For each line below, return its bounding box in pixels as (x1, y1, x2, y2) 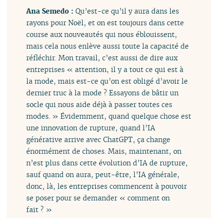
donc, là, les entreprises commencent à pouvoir (26, 181, 187, 191)
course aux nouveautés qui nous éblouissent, (26, 29, 178, 39)
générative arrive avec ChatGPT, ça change (26, 134, 171, 144)
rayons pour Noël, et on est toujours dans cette (26, 18, 184, 27)
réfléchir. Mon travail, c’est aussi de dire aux (26, 53, 178, 62)
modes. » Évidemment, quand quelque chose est (26, 111, 192, 121)
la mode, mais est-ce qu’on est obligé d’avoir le (26, 76, 188, 86)
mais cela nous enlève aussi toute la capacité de (26, 41, 189, 51)
